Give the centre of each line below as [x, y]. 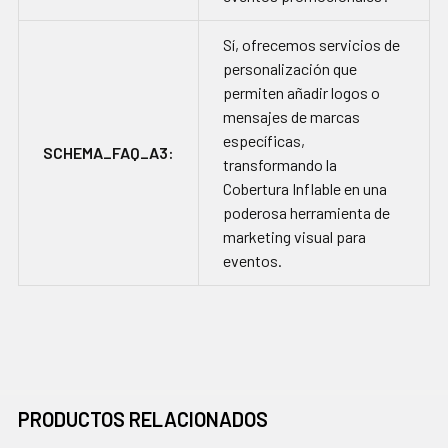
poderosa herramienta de [306, 213]
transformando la [280, 165]
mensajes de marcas [291, 117]
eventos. [252, 261]
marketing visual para [294, 237]
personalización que [290, 69]
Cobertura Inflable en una [305, 189]
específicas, [264, 141]
